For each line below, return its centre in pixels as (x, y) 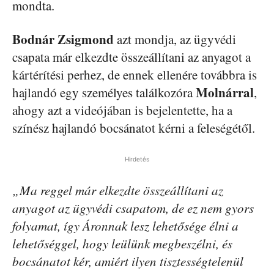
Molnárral (225, 92)
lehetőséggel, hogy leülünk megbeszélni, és (122, 243)
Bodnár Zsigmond (63, 39)
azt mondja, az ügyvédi (175, 39)
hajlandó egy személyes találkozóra (104, 92)
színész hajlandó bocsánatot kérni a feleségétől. (134, 128)
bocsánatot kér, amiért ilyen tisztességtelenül (128, 261)
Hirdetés (137, 159)
